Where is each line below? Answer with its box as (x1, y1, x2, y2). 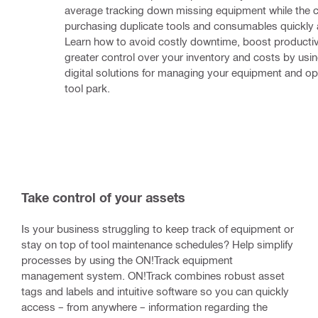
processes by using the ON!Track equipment (21, 253, 233, 266)
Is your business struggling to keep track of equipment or (21, 221, 294, 235)
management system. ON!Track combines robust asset (21, 268, 285, 282)
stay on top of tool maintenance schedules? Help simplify (21, 237, 293, 251)
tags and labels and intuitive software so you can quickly (21, 284, 289, 297)
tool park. (65, 81, 110, 94)
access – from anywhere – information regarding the (21, 300, 268, 313)
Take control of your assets (21, 189, 185, 205)
